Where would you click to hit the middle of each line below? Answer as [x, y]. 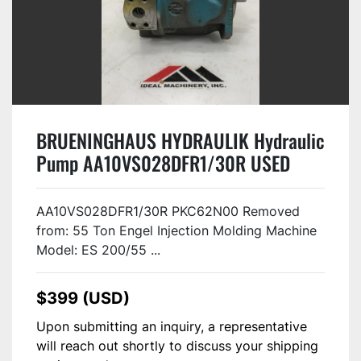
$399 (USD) [83, 298]
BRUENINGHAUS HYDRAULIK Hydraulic [180, 140]
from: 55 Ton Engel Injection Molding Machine [176, 230]
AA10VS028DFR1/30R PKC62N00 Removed [168, 211]
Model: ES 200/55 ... [98, 249]
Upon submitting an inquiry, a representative [172, 326]
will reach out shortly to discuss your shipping [177, 345]
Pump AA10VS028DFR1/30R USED [163, 162]
